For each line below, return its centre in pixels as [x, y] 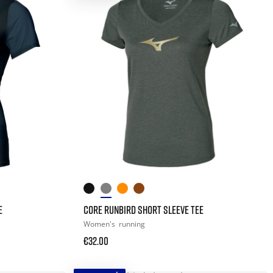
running [132, 224]
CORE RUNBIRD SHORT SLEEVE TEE [144, 210]
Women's [101, 224]
